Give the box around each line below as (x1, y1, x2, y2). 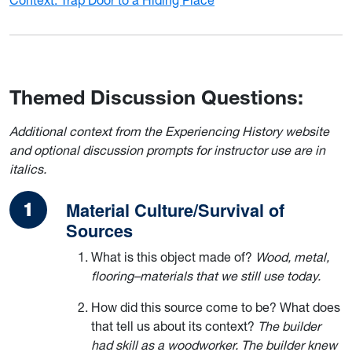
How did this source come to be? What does (91, 299, 340, 315)
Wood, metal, (255, 248, 329, 265)
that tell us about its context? (91, 317, 258, 334)
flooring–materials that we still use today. (91, 267, 321, 284)
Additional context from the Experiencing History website (9, 123, 329, 139)
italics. (9, 160, 46, 177)
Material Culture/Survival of (66, 197, 284, 222)
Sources (66, 218, 133, 243)
